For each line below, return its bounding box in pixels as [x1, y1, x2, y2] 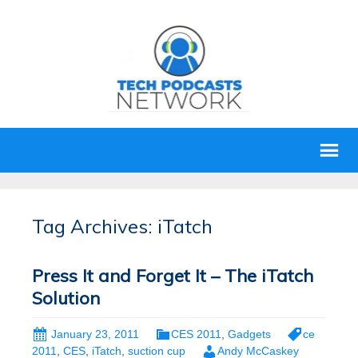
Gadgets [228, 328, 271, 340]
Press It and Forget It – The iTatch [32, 265, 313, 287]
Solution [32, 287, 100, 309]
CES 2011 [171, 328, 221, 340]
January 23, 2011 [51, 328, 139, 340]
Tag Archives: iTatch [32, 214, 213, 238]
